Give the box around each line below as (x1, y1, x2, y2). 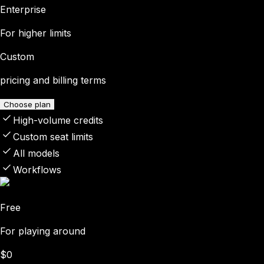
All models (13, 147, 60, 159)
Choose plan (4, 99, 51, 109)
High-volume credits (13, 114, 103, 126)
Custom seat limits (13, 130, 93, 143)
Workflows (13, 163, 61, 176)
